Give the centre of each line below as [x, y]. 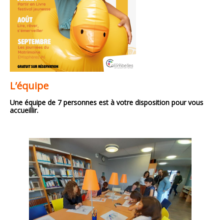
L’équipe [29, 86]
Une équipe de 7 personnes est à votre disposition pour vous [107, 103]
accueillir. [24, 110]
